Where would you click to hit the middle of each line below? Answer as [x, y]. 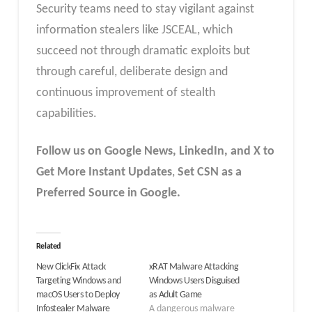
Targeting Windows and [78, 281]
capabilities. [66, 114]
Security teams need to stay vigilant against [145, 9]
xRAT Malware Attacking [194, 267]
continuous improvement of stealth [125, 93]
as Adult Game [175, 295]
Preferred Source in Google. [108, 193]
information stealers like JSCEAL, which [134, 30]
